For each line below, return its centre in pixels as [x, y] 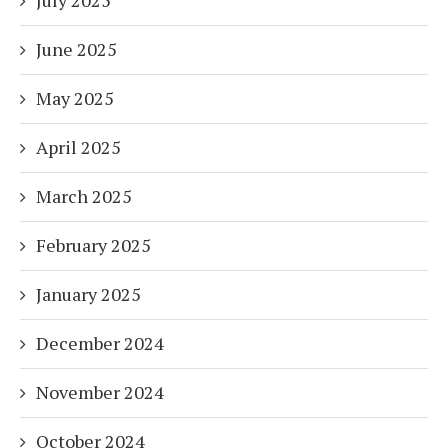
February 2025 [93, 245]
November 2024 [100, 392]
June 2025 [76, 49]
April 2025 [78, 147]
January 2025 [88, 294]
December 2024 [100, 343]
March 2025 [84, 196]
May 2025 [75, 98]
